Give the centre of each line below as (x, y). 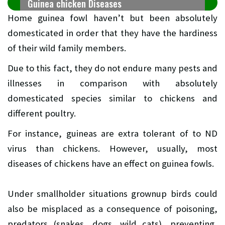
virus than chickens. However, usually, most (113, 149)
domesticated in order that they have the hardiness (113, 33)
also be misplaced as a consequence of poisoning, (113, 209)
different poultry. (42, 114)
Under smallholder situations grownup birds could (113, 194)
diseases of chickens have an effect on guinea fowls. (111, 164)
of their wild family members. (67, 48)
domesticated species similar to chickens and (113, 98)
